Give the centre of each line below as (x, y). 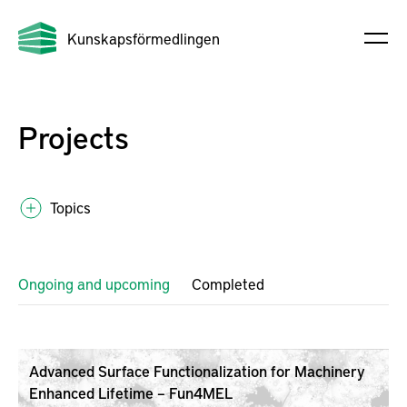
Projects (74, 136)
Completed (228, 283)
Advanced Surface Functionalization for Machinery (197, 371)
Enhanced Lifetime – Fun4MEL (131, 392)
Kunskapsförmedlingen (144, 38)
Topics (70, 207)
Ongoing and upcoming (94, 283)
